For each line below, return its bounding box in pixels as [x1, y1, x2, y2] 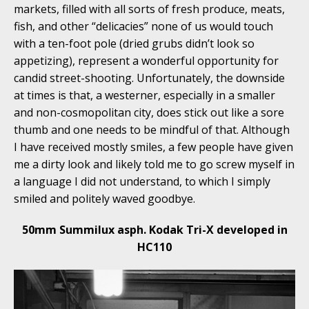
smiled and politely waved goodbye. [14, 190, 195, 206]
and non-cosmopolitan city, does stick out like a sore [14, 104, 284, 120]
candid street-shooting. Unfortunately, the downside [14, 70, 285, 86]
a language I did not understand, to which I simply [14, 173, 270, 189]
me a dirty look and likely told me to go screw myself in [14, 156, 295, 172]
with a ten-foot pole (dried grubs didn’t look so [14, 35, 255, 51]
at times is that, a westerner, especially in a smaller [14, 87, 275, 103]
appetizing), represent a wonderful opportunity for [14, 52, 279, 68]
